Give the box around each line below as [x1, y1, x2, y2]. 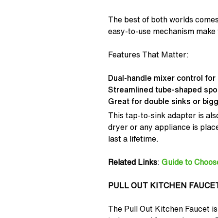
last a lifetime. [108, 135, 159, 143]
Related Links [108, 158, 157, 166]
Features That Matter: [108, 51, 189, 59]
